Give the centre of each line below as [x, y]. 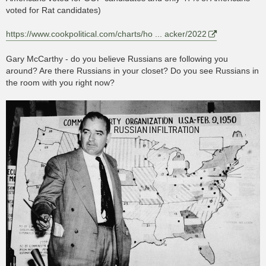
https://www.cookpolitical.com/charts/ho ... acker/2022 [106, 34]
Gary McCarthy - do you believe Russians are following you [117, 58]
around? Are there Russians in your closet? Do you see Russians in [132, 70]
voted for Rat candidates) [53, 10]
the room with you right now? [60, 82]
